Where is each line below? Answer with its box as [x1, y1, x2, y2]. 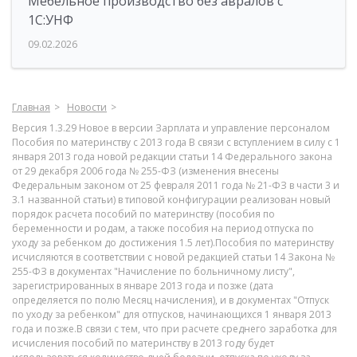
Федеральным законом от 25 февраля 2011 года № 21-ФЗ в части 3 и [12, 178, 339, 192]
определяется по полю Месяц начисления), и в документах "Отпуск [12, 293, 329, 307]
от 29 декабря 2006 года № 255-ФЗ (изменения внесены [12, 164, 279, 178]
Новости [67, 100, 107, 114]
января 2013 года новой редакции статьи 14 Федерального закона [12, 150, 332, 163]
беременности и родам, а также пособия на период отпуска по [12, 222, 314, 235]
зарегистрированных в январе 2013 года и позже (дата [12, 279, 273, 292]
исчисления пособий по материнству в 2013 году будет [12, 336, 274, 350]
